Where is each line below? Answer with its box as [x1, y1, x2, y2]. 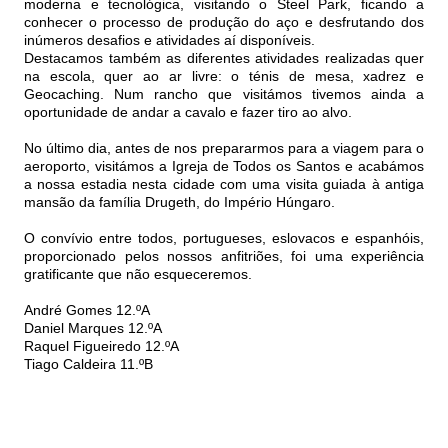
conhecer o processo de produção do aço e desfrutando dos [24, 14, 424, 31]
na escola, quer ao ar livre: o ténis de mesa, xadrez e [24, 68, 424, 85]
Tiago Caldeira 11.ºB [24, 356, 153, 373]
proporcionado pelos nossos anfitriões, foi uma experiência [24, 248, 424, 265]
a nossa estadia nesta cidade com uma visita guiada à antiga [24, 176, 424, 193]
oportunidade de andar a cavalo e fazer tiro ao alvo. [24, 104, 352, 121]
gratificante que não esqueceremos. [24, 266, 252, 283]
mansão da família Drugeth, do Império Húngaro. [24, 194, 335, 211]
